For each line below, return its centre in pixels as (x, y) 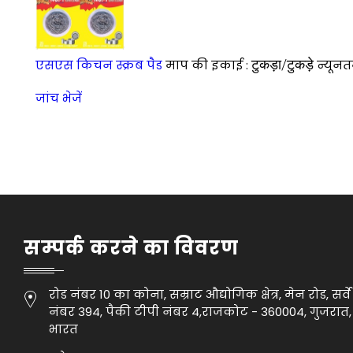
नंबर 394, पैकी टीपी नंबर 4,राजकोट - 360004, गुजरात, (200, 312)
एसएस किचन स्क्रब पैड (99, 65)
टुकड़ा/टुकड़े (282, 65)
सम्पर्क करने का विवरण (131, 248)
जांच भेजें (59, 98)
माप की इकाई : (208, 65)
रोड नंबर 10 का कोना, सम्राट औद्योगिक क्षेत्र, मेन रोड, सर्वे (200, 295)
